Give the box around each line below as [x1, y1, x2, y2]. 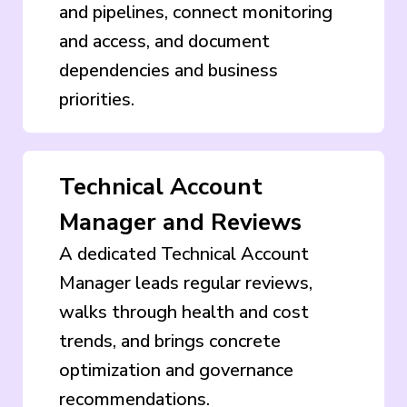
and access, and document [59, 28, 270, 54]
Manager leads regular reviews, [59, 270, 313, 295]
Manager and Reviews [59, 205, 302, 238]
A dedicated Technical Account [59, 241, 309, 266]
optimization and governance [59, 357, 293, 382]
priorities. [59, 86, 134, 112]
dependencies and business [59, 57, 278, 83]
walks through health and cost [59, 299, 309, 324]
